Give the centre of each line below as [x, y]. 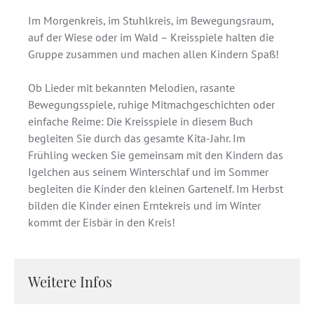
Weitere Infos [70, 281]
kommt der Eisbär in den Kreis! [102, 222]
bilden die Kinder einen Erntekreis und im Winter [144, 205]
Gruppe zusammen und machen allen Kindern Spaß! [153, 54]
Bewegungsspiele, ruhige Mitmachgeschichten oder [151, 104]
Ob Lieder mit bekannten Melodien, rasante [131, 88]
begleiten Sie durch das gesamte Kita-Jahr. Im [137, 138]
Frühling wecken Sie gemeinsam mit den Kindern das [156, 155]
